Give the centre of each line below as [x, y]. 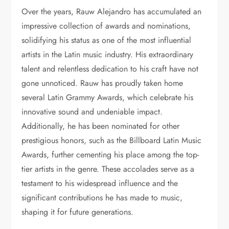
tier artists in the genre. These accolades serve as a [108, 169]
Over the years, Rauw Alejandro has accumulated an [112, 11]
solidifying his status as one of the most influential [107, 40]
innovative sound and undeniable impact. [92, 111]
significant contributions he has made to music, [102, 197]
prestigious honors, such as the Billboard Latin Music [112, 140]
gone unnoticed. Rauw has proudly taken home [102, 83]
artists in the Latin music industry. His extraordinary [108, 54]
